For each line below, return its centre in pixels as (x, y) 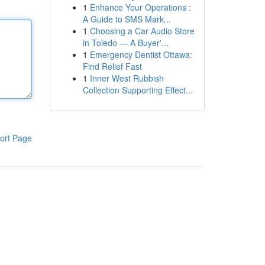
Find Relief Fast (112, 66)
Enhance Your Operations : (140, 7)
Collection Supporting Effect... (138, 90)
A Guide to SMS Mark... (127, 19)
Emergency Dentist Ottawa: (141, 54)
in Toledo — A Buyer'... (125, 43)
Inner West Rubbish (127, 78)
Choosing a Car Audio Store (142, 31)
